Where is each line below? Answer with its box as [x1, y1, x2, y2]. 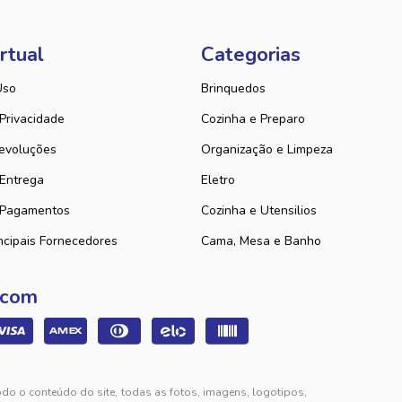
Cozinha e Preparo [201, 110, 305, 127]
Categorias [201, 41, 301, 68]
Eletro [201, 171, 235, 188]
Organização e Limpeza [201, 141, 333, 158]
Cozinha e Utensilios [201, 202, 317, 219]
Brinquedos [201, 80, 266, 97]
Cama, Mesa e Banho [201, 232, 321, 249]
